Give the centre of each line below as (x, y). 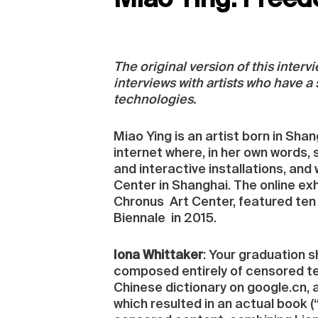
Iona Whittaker (158, 256)
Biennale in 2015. (165, 219)
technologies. (155, 100)
